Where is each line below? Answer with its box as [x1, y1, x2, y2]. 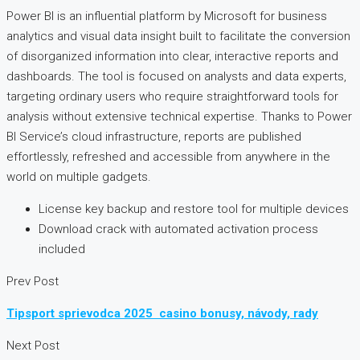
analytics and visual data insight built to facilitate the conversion [6, 29, 350, 44]
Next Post [6, 338, 59, 354]
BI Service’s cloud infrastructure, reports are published [6, 129, 301, 145]
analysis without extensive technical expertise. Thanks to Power [6, 109, 352, 125]
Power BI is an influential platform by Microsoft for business [6, 9, 327, 24]
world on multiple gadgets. [6, 170, 151, 185]
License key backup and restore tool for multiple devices [39, 202, 349, 217]
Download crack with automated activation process [39, 222, 318, 237]
